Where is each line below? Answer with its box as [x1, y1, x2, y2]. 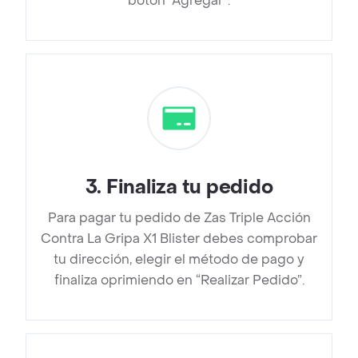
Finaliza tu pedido [105, 175, 273, 201]
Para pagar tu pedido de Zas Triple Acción [47, 209, 311, 227]
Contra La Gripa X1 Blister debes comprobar [41, 230, 317, 248]
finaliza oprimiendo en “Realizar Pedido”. [54, 272, 304, 289]
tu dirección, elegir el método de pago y [54, 251, 304, 268]
